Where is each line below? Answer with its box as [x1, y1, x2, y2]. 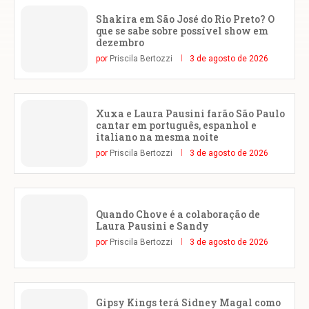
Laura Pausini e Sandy [96, 219, 209, 232]
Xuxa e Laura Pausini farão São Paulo [96, 107, 285, 121]
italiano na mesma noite [96, 130, 219, 144]
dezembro [96, 36, 144, 50]
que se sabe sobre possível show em [96, 24, 268, 38]
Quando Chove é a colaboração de [96, 207, 260, 221]
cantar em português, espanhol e [96, 119, 257, 132]
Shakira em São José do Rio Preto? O [96, 12, 275, 26]
